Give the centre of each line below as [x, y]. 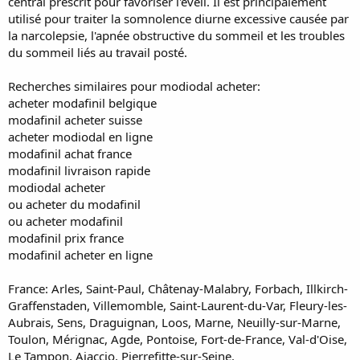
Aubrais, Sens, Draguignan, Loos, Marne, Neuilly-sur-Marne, [174, 322]
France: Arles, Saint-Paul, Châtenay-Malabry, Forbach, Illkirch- [178, 288]
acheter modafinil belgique [82, 102]
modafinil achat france [70, 153]
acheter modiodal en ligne [80, 136]
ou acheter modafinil [65, 221]
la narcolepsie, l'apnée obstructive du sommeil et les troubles [176, 35]
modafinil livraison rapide [79, 170]
